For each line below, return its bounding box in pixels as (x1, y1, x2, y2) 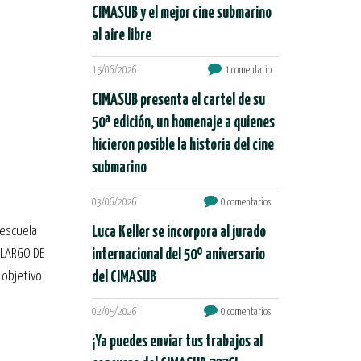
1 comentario (225, 65, 272, 76)
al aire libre (91, 28, 151, 44)
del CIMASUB (91, 270, 156, 285)
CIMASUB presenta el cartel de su (91, 93, 265, 108)
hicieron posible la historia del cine (91, 138, 274, 153)
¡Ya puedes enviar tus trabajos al (91, 334, 263, 350)
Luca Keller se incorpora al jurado (91, 225, 266, 240)
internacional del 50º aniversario (91, 247, 265, 263)
